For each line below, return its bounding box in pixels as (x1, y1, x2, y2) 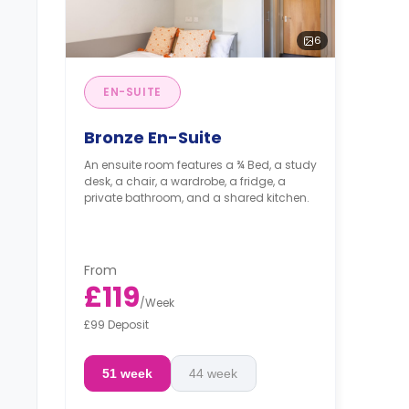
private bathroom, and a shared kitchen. (84, 190, 309, 206)
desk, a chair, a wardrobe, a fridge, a (84, 173, 286, 190)
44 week (189, 365, 238, 381)
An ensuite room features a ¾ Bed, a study (84, 157, 317, 173)
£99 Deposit (84, 316, 149, 332)
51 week (101, 365, 152, 381)
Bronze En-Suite (84, 126, 222, 150)
